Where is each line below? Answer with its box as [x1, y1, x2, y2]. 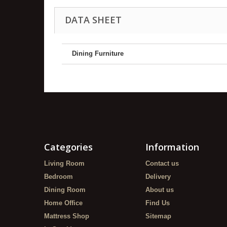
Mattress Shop [44, 212, 89, 220]
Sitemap [145, 212, 171, 220]
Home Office [44, 199, 83, 207]
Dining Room [44, 185, 86, 194]
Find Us [145, 199, 170, 207]
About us [145, 185, 174, 194]
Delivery [145, 172, 171, 180]
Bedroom [44, 172, 73, 180]
